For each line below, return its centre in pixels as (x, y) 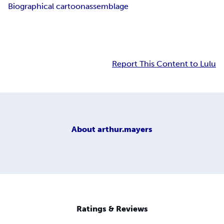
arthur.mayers (125, 129)
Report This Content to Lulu (164, 64)
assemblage (107, 6)
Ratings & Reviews (112, 209)
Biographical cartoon (47, 6)
